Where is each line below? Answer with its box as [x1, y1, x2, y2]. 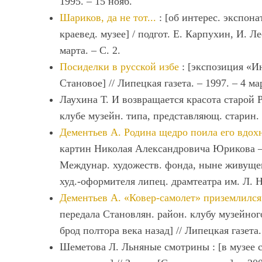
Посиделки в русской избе [60, 61, 179, 73]
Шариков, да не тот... [60, 12, 156, 23]
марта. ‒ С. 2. [60, 44, 120, 56]
